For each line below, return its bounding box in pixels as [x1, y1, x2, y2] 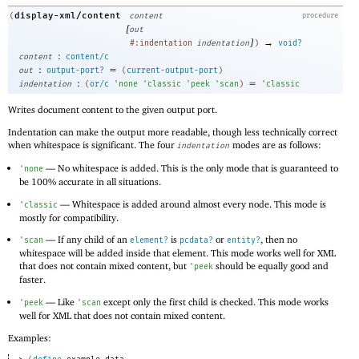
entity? [227, 236, 261, 246]
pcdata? [179, 236, 214, 246]
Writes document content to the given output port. [8, 103, 217, 116]
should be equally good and [213, 260, 329, 272]
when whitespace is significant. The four [8, 138, 177, 151]
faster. [19, 273, 46, 286]
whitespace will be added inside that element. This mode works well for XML [19, 247, 337, 260]
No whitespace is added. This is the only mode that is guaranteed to [55, 161, 339, 174]
